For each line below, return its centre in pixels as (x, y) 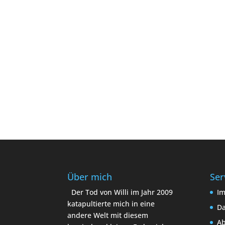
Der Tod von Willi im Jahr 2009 (122, 192)
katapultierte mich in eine (111, 203)
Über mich (90, 177)
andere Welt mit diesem (108, 215)
